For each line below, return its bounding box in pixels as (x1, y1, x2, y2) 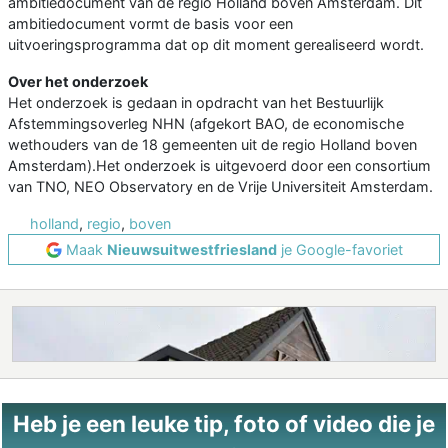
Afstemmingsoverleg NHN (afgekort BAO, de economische (8, 115, 404, 133)
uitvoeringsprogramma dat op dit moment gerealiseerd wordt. (8, 36, 424, 54)
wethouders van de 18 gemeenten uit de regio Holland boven (8, 136, 417, 154)
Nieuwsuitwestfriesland (106, 241, 277, 259)
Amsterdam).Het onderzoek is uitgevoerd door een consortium (8, 157, 431, 175)
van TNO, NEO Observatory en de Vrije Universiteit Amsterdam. (8, 178, 433, 196)
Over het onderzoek (8, 73, 148, 91)
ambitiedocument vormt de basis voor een (8, 15, 293, 33)
